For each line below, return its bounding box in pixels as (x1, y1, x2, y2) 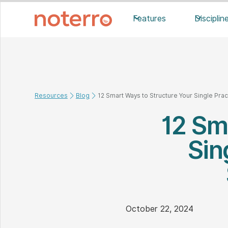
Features (133, 14, 166, 23)
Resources (35, 92, 68, 99)
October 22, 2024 (126, 204, 193, 214)
